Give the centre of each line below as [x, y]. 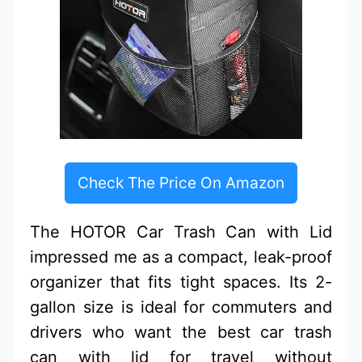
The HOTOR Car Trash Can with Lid [181, 232]
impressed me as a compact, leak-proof [181, 257]
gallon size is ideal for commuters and [181, 307]
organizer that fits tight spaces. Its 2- [181, 282]
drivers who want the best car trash [181, 332]
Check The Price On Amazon [181, 182]
